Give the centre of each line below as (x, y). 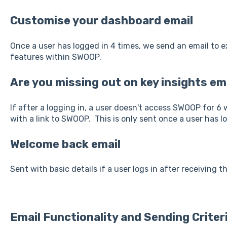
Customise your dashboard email (101, 21)
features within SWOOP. (55, 57)
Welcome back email (65, 144)
